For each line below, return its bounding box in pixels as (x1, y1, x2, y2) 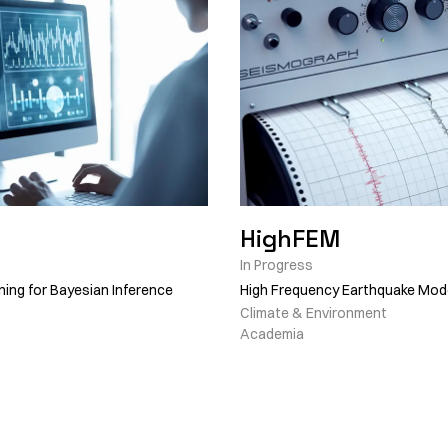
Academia (240, 325, 304, 343)
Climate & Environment (240, 304, 387, 322)
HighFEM (240, 223, 340, 254)
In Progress (240, 256, 313, 274)
